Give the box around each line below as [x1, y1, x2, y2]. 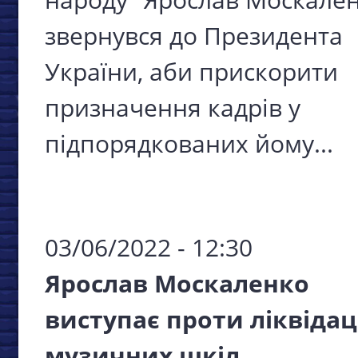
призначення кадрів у [45, 90, 300, 124]
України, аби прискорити [45, 54, 338, 88]
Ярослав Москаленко [45, 266, 309, 300]
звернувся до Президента [45, 18, 343, 52]
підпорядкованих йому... [45, 126, 333, 160]
